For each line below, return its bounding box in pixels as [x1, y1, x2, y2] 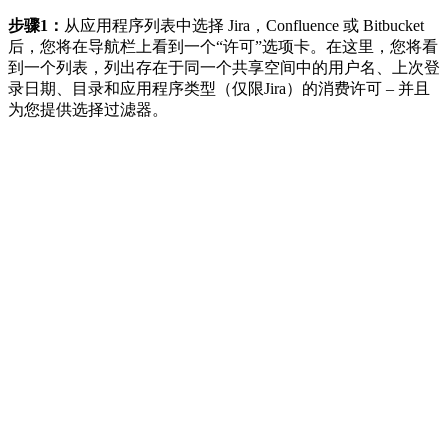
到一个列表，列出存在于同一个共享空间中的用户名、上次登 [8, 59, 440, 77]
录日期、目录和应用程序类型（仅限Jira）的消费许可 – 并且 [8, 80, 430, 98]
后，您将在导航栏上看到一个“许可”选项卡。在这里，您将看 [8, 38, 438, 56]
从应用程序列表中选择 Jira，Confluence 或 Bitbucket [64, 17, 424, 35]
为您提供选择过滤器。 [8, 101, 168, 119]
